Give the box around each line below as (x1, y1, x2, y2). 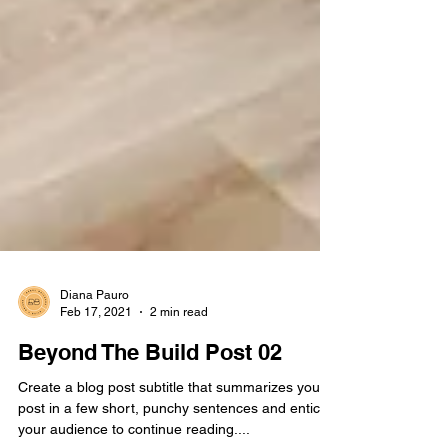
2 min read (150, 368, 208, 383)
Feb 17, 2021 (60, 368, 132, 383)
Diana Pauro (60, 352, 129, 366)
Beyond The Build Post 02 (18, 403, 282, 429)
